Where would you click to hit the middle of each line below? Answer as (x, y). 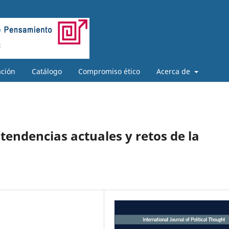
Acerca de (174, 71)
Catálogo (47, 71)
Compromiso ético (109, 71)
